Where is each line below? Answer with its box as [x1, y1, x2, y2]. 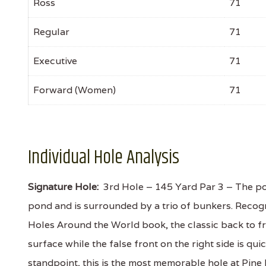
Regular [33, 26, 69, 38]
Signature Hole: [28, 180, 99, 193]
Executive [33, 55, 77, 67]
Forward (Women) [33, 84, 116, 96]
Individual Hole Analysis [28, 143, 179, 172]
